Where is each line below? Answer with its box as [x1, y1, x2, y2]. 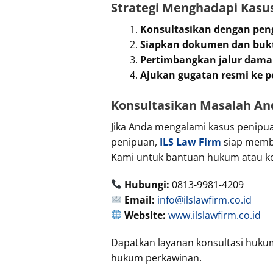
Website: [124, 208, 166, 222]
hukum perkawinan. [111, 250, 202, 264]
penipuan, [111, 135, 160, 149]
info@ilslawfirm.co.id [157, 193, 252, 207]
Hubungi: [124, 177, 170, 191]
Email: [124, 193, 155, 207]
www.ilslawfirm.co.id [168, 208, 261, 222]
